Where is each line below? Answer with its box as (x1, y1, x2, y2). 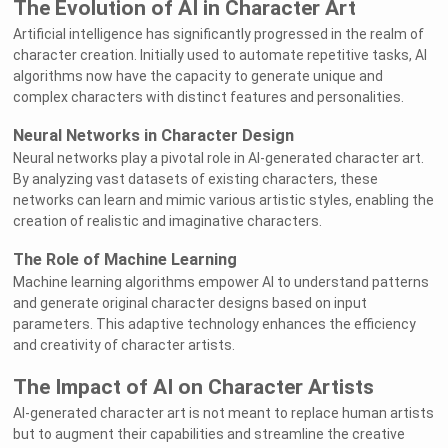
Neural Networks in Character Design (13, 126, 295, 146)
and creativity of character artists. (13, 337, 236, 354)
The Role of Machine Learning (13, 250, 238, 270)
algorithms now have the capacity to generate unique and (13, 68, 384, 85)
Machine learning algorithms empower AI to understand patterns (13, 274, 430, 291)
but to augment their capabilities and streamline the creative (13, 426, 406, 443)
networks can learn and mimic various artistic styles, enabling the (13, 192, 435, 209)
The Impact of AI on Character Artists (13, 375, 375, 400)
